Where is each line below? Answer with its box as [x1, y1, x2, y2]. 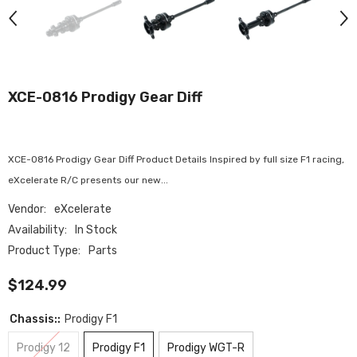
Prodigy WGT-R [167, 341, 245, 355]
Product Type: [8, 244, 80, 257]
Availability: [8, 223, 67, 237]
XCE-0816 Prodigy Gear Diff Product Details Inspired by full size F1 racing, [8, 154, 344, 165]
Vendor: [8, 202, 46, 216]
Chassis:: [10, 312, 63, 326]
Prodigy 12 [17, 341, 70, 355]
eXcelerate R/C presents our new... [8, 175, 168, 186]
